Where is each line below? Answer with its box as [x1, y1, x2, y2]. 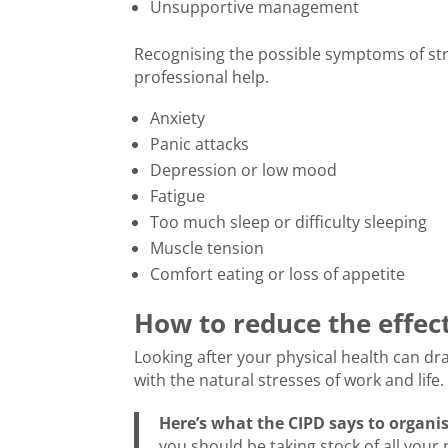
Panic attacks [150, 133, 250, 156]
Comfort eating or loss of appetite [150, 263, 406, 286]
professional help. [134, 66, 270, 89]
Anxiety [150, 107, 206, 130]
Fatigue [150, 185, 206, 208]
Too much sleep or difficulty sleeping [150, 211, 428, 234]
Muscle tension [150, 237, 265, 260]
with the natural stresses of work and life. [134, 369, 445, 392]
